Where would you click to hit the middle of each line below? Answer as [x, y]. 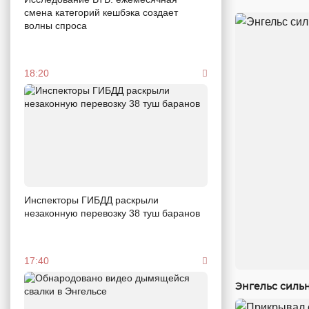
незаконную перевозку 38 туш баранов [112, 213]
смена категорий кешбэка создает [101, 12]
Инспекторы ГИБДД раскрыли [91, 200]
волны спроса [57, 25]
